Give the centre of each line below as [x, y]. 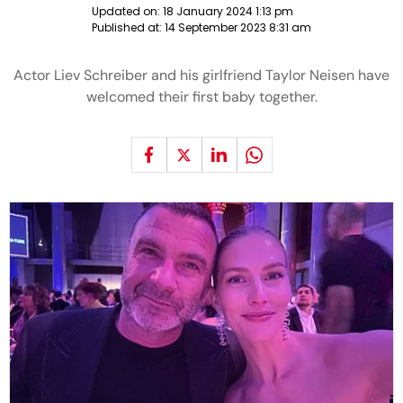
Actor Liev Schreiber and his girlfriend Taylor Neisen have [201, 75]
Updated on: [127, 11]
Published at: [128, 27]
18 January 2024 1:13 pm [228, 11]
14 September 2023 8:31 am [238, 27]
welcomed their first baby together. [201, 97]
